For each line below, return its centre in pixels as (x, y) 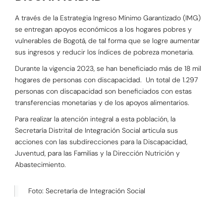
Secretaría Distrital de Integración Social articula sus (96, 131)
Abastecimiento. (40, 165)
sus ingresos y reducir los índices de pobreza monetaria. (104, 52)
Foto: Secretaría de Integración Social (87, 191)
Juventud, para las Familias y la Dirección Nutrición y (97, 153)
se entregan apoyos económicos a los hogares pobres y (103, 29)
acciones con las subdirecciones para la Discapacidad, (101, 142)
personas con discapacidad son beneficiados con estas (103, 91)
